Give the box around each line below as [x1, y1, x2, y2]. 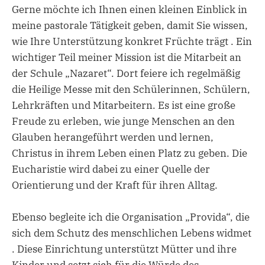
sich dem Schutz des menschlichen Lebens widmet [12, 226, 251, 240]
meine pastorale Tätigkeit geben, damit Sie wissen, [12, 18, 248, 32]
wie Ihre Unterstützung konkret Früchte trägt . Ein [12, 34, 252, 48]
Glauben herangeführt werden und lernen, [12, 130, 214, 144]
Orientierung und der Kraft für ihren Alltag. [12, 178, 220, 192]
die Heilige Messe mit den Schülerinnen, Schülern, [12, 82, 250, 96]
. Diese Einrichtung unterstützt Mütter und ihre [12, 242, 237, 256]
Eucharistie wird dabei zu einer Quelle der [12, 162, 210, 176]
